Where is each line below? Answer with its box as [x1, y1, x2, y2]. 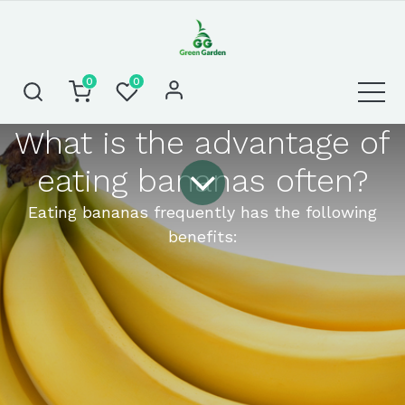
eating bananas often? [36, 162, 369, 200]
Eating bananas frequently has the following [28, 202, 377, 221]
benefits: [167, 227, 238, 246]
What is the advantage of [14, 124, 391, 162]
